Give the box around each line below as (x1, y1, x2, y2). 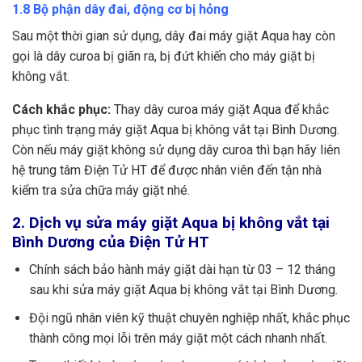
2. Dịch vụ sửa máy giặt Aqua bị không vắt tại (12, 213, 330, 232)
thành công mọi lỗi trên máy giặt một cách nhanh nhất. (28, 330, 327, 346)
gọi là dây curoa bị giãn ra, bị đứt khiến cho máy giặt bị (12, 48, 315, 64)
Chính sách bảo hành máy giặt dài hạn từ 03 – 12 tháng (28, 262, 335, 278)
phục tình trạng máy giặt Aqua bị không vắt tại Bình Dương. (12, 121, 339, 137)
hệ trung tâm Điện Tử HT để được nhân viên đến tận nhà (12, 162, 322, 178)
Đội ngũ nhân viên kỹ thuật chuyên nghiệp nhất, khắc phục (28, 309, 350, 326)
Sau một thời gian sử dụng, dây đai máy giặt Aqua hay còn (12, 27, 335, 44)
